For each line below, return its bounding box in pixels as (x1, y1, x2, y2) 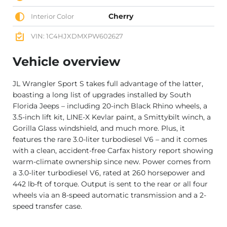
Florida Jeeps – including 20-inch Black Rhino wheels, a (13, 101, 207, 111)
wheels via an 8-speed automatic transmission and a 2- (13, 191, 206, 200)
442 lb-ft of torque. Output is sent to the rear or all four (13, 179, 208, 189)
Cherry (108, 11, 134, 21)
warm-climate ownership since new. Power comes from (13, 157, 211, 167)
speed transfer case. (13, 202, 82, 211)
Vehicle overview (13, 54, 120, 69)
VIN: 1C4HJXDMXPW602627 (29, 31, 123, 40)
